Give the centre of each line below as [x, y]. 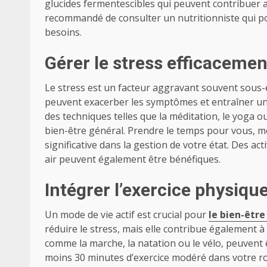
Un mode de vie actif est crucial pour [125, 215]
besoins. [63, 32]
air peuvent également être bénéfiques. [133, 159]
